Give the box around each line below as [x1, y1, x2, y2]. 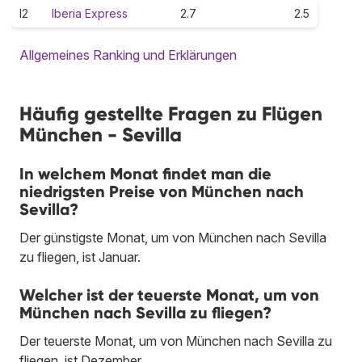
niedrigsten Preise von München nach [19, 181, 304, 201]
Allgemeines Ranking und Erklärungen [19, 46, 237, 63]
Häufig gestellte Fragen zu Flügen [19, 101, 322, 125]
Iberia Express [52, 6, 128, 20]
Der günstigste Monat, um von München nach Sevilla [19, 229, 326, 246]
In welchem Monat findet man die [19, 163, 271, 183]
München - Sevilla [19, 122, 182, 146]
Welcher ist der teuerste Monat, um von [19, 284, 319, 305]
